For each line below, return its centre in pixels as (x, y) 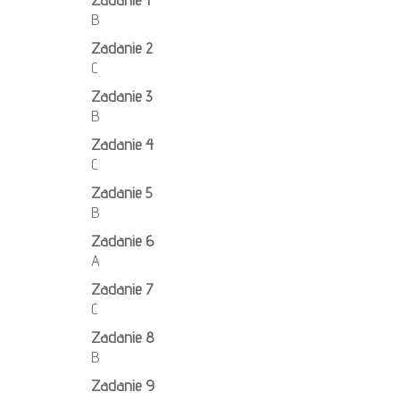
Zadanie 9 (123, 386)
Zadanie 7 (122, 289)
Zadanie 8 (122, 337)
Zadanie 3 (121, 96)
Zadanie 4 (122, 145)
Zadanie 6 (122, 241)
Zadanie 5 (121, 193)
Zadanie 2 (122, 48)
